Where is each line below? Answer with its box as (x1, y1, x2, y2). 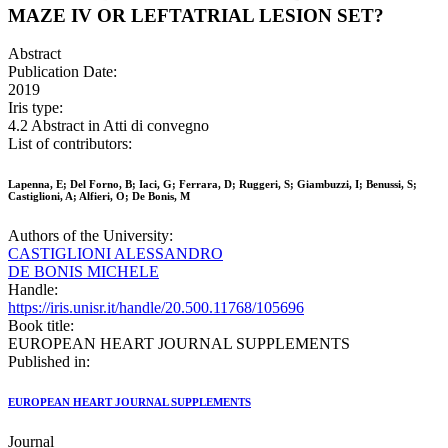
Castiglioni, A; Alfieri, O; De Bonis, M (8, 190, 190, 203)
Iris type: (8, 99, 63, 117)
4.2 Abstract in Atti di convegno (8, 117, 209, 135)
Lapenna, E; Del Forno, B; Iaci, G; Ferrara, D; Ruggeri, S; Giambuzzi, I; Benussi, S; (8, 178, 417, 191)
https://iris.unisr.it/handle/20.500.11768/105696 (8, 299, 304, 317)
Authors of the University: (8, 227, 173, 245)
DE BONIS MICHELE (8, 263, 159, 281)
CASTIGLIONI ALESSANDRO (8, 245, 223, 263)
